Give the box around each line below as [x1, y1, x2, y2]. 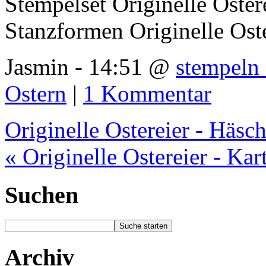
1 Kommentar [83, 80, 211, 106]
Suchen [5, 181, 78, 208]
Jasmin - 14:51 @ [5, 53, 176, 80]
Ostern [5, 80, 66, 106]
